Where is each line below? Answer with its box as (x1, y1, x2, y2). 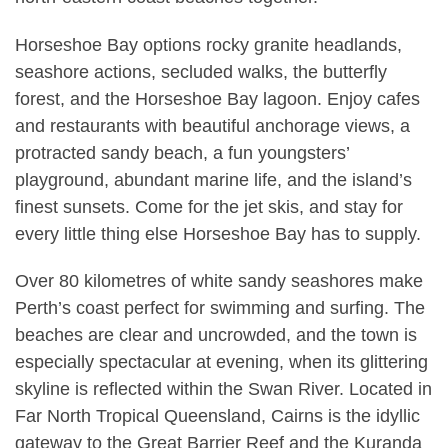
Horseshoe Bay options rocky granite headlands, (15, 34, 402, 55)
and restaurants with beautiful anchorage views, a (15, 115, 410, 136)
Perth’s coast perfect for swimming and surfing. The (15, 298, 425, 319)
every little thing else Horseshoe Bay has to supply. (15, 223, 421, 244)
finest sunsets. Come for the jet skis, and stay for (15, 196, 403, 217)
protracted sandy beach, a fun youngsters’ (15, 142, 349, 163)
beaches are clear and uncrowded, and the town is (15, 325, 417, 346)
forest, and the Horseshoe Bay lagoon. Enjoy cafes (15, 88, 420, 109)
